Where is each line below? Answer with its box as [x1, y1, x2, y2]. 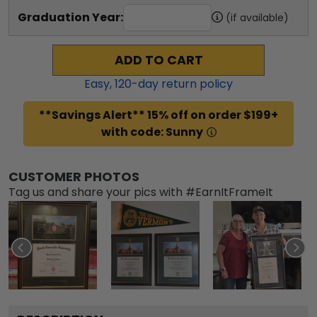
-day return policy [132, 75, 233, 92]
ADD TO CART [114, 51, 203, 69]
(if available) [226, 10, 289, 25]
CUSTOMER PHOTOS [8, 167, 139, 185]
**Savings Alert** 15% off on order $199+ [39, 106, 278, 123]
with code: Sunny [100, 123, 203, 140]
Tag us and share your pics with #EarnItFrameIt [8, 183, 273, 200]
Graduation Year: [18, 8, 123, 25]
